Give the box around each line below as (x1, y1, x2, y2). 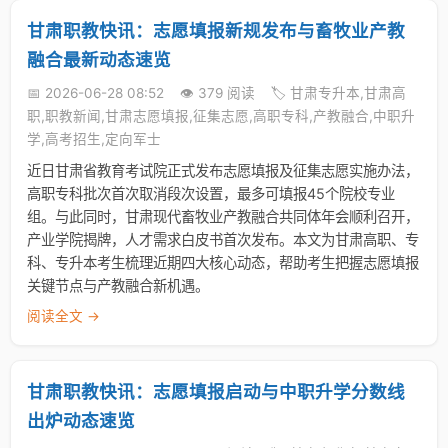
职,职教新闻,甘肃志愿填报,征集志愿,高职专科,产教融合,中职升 (27, 108, 415, 124)
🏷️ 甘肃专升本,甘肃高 (271, 85, 406, 101)
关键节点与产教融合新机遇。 (27, 277, 209, 294)
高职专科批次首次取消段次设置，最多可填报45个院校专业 (27, 185, 395, 202)
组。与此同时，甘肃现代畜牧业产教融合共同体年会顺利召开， (27, 208, 419, 225)
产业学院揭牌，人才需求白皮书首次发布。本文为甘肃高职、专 (27, 231, 419, 248)
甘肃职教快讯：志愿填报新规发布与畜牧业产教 (27, 20, 405, 41)
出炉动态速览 (27, 410, 135, 431)
